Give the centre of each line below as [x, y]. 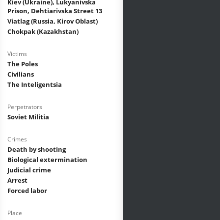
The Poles [23, 64]
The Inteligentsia [35, 84]
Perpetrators [25, 107]
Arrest [17, 180]
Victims [17, 54]
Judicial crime [29, 170]
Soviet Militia [28, 117]
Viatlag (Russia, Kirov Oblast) [53, 21]
